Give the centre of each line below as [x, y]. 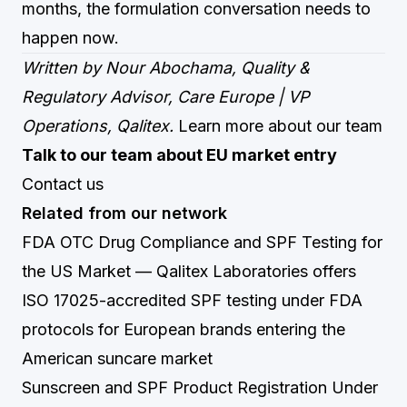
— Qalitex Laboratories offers [243, 271]
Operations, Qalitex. [98, 126]
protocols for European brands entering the [184, 329]
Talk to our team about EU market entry [179, 155]
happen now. [70, 38]
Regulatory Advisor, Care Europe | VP [165, 97]
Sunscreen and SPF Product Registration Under [200, 387]
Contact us [63, 184]
